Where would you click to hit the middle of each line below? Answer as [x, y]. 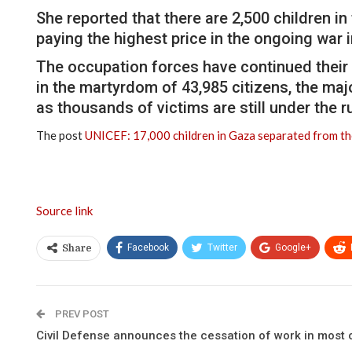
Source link [64, 210]
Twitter [222, 247]
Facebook [148, 247]
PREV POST [81, 313]
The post [60, 135]
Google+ [293, 247]
